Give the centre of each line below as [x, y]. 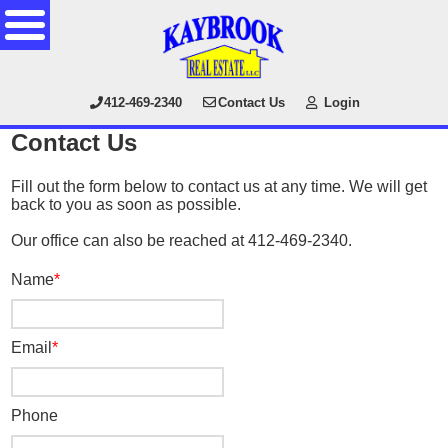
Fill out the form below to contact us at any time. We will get [219, 186]
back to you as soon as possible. [126, 204]
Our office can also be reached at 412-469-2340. [182, 240]
